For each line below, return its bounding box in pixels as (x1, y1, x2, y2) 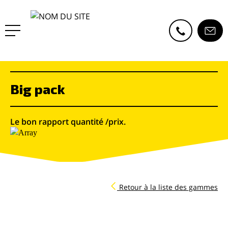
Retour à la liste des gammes (119, 182, 218, 192)
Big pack (10, 81, 65, 97)
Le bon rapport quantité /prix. (10, 116, 126, 127)
